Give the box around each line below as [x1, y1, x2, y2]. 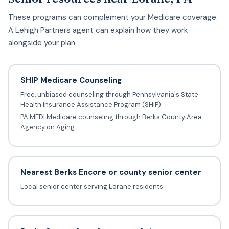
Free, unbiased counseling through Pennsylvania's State [20, 90, 198, 99]
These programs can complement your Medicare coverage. [8, 12, 218, 22]
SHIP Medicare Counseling [20, 75, 122, 86]
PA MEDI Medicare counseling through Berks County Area [20, 112, 202, 122]
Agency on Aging [20, 123, 75, 132]
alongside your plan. [8, 37, 77, 48]
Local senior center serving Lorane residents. [20, 182, 165, 191]
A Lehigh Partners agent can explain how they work [8, 25, 188, 35]
